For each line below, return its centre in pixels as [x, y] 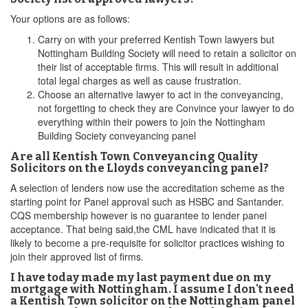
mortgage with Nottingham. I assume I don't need [152, 289]
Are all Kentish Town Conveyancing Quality [134, 156]
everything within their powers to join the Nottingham [152, 122]
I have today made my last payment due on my [141, 277]
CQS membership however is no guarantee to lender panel [139, 215]
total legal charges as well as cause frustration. [140, 80]
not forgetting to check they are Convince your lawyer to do [166, 108]
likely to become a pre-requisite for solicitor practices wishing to [147, 243]
